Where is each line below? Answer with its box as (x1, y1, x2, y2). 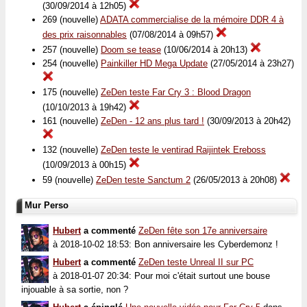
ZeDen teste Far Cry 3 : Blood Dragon (101, 87, 251, 98)
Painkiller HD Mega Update (101, 58, 208, 69)
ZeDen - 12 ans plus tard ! (101, 116, 204, 127)
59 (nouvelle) (42, 175, 96, 186)
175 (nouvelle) (42, 87, 101, 98)
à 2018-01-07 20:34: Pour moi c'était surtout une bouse (53, 270, 270, 281)
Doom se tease (101, 45, 161, 56)
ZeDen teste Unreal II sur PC (138, 256, 254, 267)
